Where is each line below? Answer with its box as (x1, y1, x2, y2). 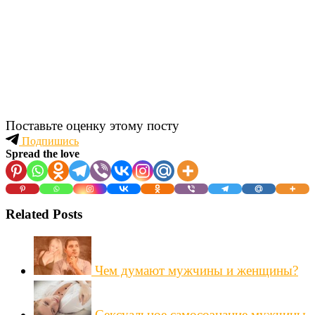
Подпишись (19, 134, 79, 147)
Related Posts (6, 207, 82, 222)
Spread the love (6, 147, 79, 160)
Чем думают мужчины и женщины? (95, 262, 298, 278)
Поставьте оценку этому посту (6, 117, 179, 133)
